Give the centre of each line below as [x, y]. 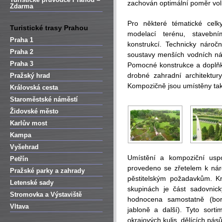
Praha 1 [22, 40]
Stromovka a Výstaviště [46, 194]
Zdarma [22, 6]
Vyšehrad [24, 147]
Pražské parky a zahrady [47, 171]
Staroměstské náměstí [44, 99]
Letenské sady [32, 183]
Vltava [19, 206]
